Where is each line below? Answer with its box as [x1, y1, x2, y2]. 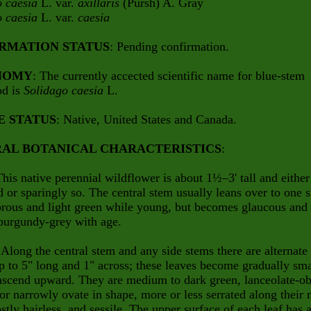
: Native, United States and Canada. [56, 112, 237, 126]
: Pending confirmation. [110, 40, 229, 53]
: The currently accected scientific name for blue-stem [33, 69, 305, 83]
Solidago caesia [24, 83, 107, 97]
